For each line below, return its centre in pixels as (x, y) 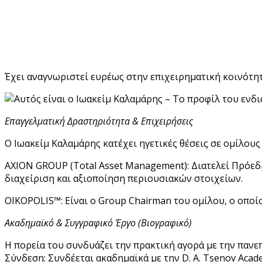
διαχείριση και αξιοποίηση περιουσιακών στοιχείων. (124, 178)
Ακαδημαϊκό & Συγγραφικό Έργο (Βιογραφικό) (98, 223)
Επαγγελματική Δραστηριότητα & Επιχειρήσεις (99, 121)
